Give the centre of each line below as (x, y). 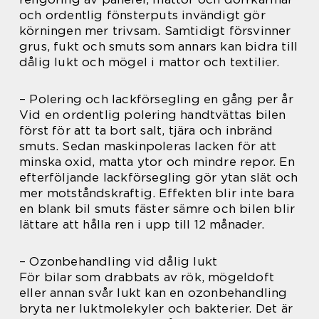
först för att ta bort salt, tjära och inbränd (146, 130)
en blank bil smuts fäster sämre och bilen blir (157, 209)
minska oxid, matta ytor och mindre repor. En (157, 162)
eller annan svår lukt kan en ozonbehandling (153, 293)
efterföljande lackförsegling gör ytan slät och (159, 177)
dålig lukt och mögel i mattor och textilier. (149, 62)
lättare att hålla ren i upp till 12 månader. (142, 224)
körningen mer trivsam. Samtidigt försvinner (155, 31)
